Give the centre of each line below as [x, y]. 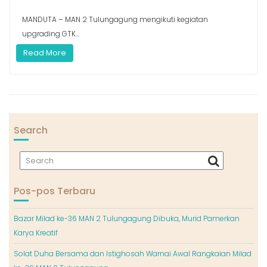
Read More [45, 53]
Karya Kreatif [35, 233]
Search [30, 131]
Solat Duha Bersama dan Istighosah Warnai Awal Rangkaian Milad [132, 254]
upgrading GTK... [51, 34]
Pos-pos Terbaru [54, 191]
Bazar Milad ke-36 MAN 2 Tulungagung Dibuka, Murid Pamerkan [126, 219]
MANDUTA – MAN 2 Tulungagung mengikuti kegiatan [115, 20]
